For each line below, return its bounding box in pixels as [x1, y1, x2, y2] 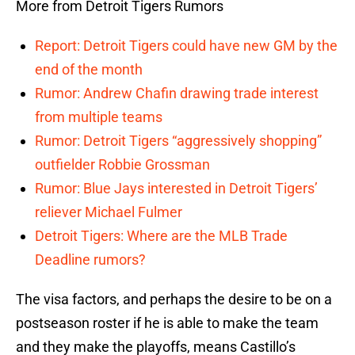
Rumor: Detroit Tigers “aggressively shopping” [35, 132, 322, 150]
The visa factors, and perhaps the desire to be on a [16, 291, 332, 308]
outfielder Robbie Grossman [35, 156, 210, 174]
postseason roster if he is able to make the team [16, 315, 319, 332]
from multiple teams [35, 109, 162, 126]
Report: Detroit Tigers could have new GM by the [35, 37, 338, 55]
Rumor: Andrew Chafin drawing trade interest [35, 85, 319, 102]
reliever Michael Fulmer [35, 204, 182, 221]
